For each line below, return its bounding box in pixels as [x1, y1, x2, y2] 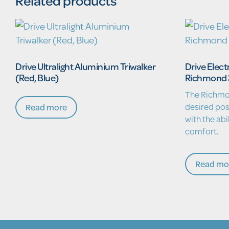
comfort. [185, 124, 219, 138]
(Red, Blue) [15, 71, 59, 85]
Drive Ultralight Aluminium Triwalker [15, 59, 155, 74]
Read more [26, 100, 67, 113]
